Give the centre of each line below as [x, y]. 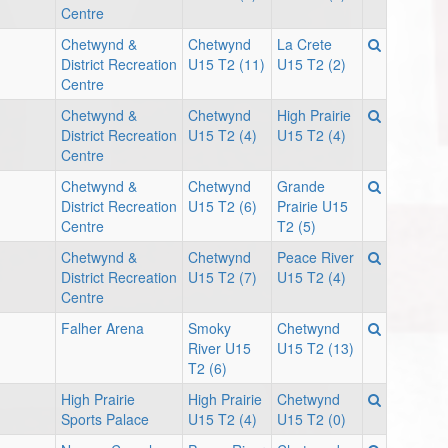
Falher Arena [102, 328]
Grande [301, 186]
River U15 [219, 348]
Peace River [315, 257]
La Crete [304, 44]
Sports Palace [105, 419]
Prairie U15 [312, 206]
